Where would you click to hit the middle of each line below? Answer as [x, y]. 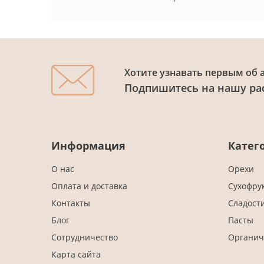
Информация [88, 145]
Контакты [71, 203]
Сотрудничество [85, 237]
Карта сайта [76, 254]
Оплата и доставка [89, 186]
